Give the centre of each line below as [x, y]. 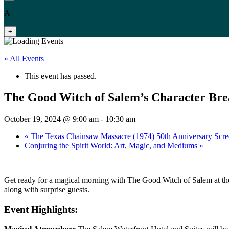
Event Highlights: [41, 210]
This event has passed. [61, 76]
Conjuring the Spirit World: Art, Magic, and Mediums [112, 146]
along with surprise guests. [47, 190]
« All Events [24, 58]
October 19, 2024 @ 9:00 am [51, 119]
